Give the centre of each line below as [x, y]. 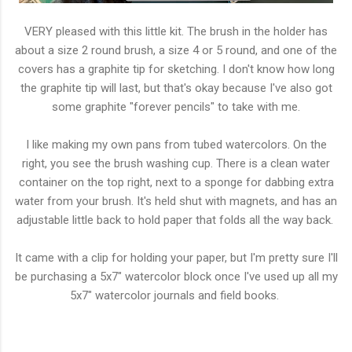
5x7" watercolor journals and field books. [176, 296]
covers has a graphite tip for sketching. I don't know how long [176, 70]
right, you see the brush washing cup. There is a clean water [176, 164]
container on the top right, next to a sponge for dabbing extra [176, 183]
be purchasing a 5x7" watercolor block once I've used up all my [176, 277]
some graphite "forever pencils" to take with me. [176, 107]
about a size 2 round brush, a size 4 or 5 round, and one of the [176, 51]
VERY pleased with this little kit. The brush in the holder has [176, 32]
